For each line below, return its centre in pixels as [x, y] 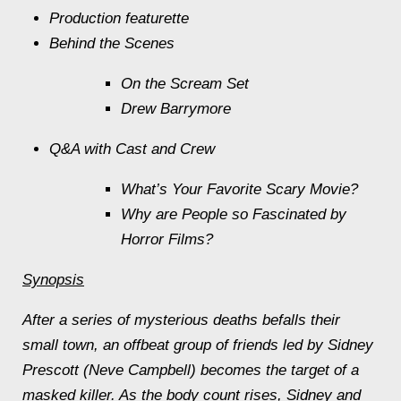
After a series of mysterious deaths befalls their [181, 320]
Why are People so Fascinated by [234, 214]
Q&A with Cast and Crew [132, 149]
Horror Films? [167, 239]
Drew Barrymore [176, 108]
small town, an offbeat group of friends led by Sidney [198, 345]
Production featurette [119, 18]
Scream [196, 83]
